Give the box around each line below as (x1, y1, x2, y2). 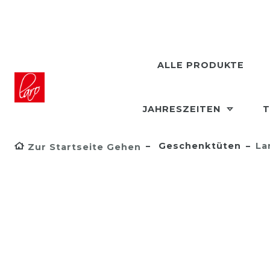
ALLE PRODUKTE (157, 60, 245, 71)
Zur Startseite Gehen (28, 142, 141, 152)
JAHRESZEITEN (142, 104, 224, 115)
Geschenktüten (155, 140, 241, 151)
